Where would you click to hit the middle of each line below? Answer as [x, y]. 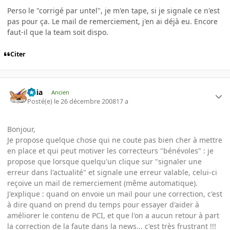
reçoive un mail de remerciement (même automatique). [102, 183]
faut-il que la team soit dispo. [58, 32]
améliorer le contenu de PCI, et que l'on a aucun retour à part [113, 215]
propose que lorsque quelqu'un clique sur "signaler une [104, 161]
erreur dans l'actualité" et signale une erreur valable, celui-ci [112, 172]
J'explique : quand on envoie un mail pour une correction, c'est [115, 194]
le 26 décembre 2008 [85, 101]
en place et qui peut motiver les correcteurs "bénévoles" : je [110, 150]
